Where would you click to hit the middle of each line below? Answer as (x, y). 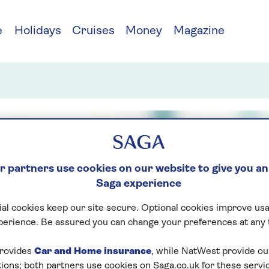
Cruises (93, 31)
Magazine (199, 31)
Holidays (38, 31)
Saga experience (139, 184)
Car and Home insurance (93, 251)
